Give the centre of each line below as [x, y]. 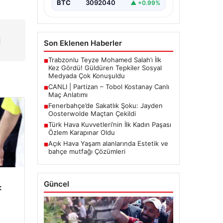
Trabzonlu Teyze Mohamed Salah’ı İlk [105, 60]
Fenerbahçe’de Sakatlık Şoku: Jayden [105, 106]
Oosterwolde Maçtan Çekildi [92, 114]
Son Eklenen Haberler [83, 43]
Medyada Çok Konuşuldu [86, 76]
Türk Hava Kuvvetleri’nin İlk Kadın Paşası [110, 125]
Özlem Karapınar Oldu [81, 133]
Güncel [56, 184]
